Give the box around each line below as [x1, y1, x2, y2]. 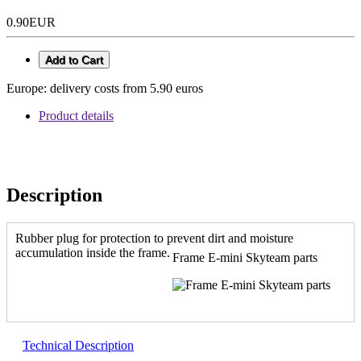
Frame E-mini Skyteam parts [172, 250, 317, 264]
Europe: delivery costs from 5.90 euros [6, 81, 203, 95]
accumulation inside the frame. [15, 245, 170, 259]
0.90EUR [6, 15, 56, 29]
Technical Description [23, 338, 134, 352]
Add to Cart [45, 52, 103, 66]
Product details [39, 108, 114, 122]
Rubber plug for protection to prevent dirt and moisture [15, 230, 293, 245]
